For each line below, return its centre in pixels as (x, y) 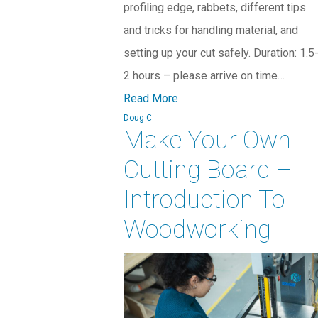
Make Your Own (207, 141)
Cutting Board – (208, 170)
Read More (150, 99)
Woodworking (197, 230)
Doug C (137, 118)
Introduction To (204, 200)
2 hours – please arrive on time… (204, 76)
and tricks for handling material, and (210, 31)
